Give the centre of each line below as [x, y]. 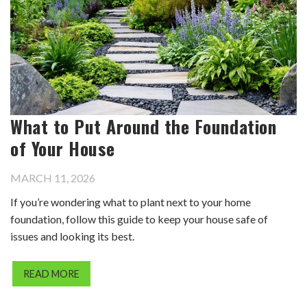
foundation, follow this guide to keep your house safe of [139, 219]
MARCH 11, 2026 [53, 177]
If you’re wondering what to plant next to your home [131, 201]
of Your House [63, 148]
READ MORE [51, 273]
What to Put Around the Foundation [144, 126]
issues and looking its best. [73, 236]
